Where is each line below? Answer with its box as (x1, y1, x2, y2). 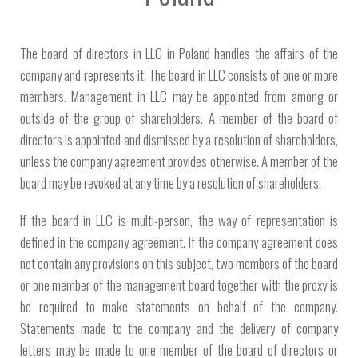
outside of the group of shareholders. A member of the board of (20, 108, 338, 128)
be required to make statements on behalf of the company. (20, 296, 338, 316)
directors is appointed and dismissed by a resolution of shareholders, (20, 129, 338, 149)
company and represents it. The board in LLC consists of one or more (20, 65, 338, 85)
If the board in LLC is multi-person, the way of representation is (20, 210, 338, 230)
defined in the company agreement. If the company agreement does (20, 232, 338, 252)
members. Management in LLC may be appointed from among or (20, 86, 338, 106)
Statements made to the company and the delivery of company (20, 318, 338, 338)
